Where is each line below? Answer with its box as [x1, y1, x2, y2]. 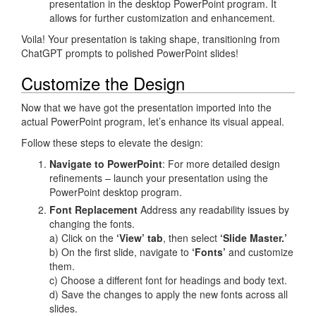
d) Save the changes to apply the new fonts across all [49, 286, 288, 301]
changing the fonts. [49, 216, 135, 231]
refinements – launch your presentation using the [49, 170, 268, 185]
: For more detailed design [162, 156, 280, 171]
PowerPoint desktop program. [49, 184, 182, 199]
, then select [163, 230, 220, 245]
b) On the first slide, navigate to [49, 244, 192, 259]
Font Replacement [49, 202, 138, 217]
